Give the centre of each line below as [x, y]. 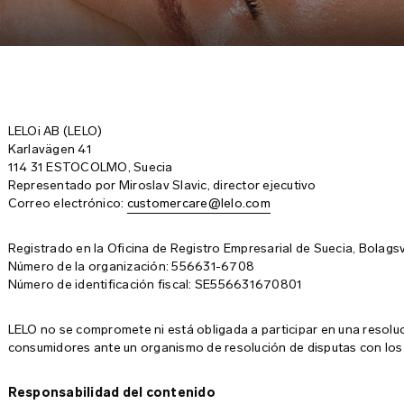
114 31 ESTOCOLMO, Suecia [90, 167]
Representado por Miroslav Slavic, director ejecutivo [162, 185]
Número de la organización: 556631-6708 [131, 266]
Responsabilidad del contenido [111, 393]
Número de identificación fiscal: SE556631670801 [155, 285]
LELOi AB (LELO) [55, 131]
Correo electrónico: [67, 203]
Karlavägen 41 [50, 149]
